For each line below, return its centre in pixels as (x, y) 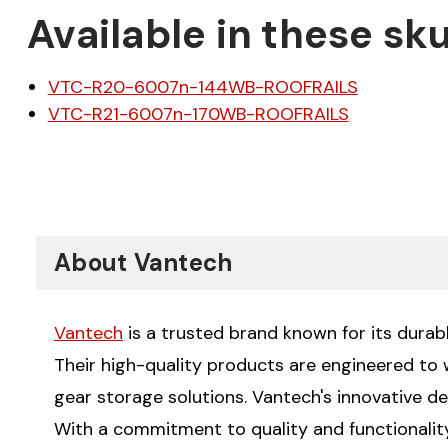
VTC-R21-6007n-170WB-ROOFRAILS (198, 113)
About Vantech (143, 262)
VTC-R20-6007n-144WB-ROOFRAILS (202, 86)
